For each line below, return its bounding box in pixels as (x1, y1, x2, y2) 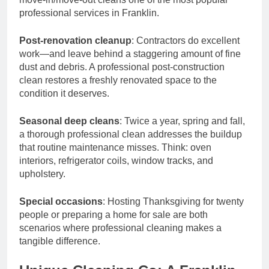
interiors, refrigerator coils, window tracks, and (19, 155, 213, 166)
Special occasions (19, 196, 103, 207)
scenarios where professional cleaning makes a (19, 222, 222, 233)
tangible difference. (19, 235, 100, 246)
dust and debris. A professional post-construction (19, 61, 225, 72)
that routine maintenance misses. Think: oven (19, 142, 211, 153)
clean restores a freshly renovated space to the (19, 74, 217, 85)
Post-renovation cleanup (19, 35, 131, 46)
